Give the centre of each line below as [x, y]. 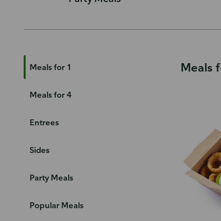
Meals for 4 [51, 95]
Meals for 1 [51, 67]
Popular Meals [56, 205]
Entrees [44, 122]
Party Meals [51, 178]
